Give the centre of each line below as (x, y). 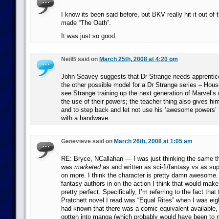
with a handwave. (85, 118)
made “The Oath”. (86, 23)
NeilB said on (80, 59)
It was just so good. (89, 36)
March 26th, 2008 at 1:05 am (153, 141)
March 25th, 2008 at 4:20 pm (138, 59)
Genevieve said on (87, 141)
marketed (87, 167)
